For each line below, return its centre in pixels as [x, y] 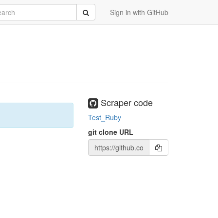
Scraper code [126, 102]
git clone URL [111, 132]
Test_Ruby [105, 117]
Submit [93, 12]
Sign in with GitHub [139, 12]
